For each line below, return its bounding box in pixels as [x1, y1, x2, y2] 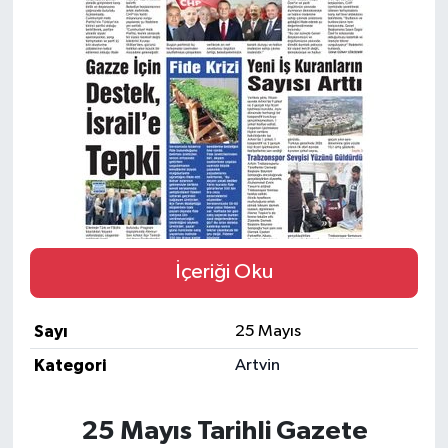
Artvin [235, 356, 280, 374]
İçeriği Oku [175, 261, 273, 284]
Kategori [34, 356, 106, 374]
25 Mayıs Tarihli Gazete [80, 417, 368, 444]
